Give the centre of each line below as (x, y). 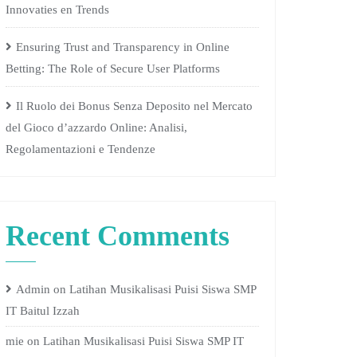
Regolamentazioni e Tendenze (80, 149)
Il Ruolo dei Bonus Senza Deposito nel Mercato (134, 106)
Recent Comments (118, 236)
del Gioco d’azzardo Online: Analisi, (96, 127)
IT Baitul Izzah (43, 311)
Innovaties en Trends (57, 10)
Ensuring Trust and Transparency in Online (123, 47)
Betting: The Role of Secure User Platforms (113, 69)
